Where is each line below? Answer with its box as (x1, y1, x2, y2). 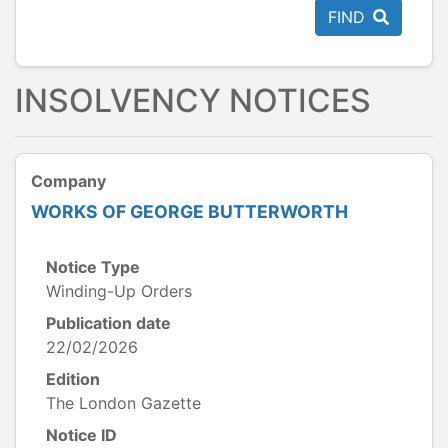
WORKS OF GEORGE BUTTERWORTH (31, 201, 348, 222)
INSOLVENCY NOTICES (15, 81, 371, 120)
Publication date (46, 313, 171, 333)
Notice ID (46, 425, 117, 445)
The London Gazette (46, 393, 201, 413)
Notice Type (46, 257, 140, 277)
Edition (46, 369, 100, 389)
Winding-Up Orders (46, 281, 192, 301)
